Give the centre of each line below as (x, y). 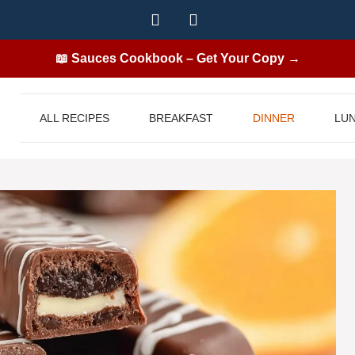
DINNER (274, 118)
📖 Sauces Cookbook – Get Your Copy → (177, 58)
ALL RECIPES (74, 118)
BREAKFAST (181, 118)
